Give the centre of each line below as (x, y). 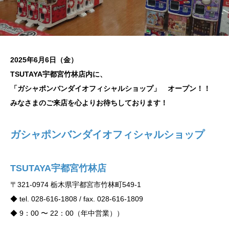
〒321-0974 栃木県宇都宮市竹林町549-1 (76, 185)
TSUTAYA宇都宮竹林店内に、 (59, 74)
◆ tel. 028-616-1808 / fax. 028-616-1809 (77, 199)
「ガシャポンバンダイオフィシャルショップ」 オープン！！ (110, 89)
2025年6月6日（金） (44, 60)
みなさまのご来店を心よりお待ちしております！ (89, 103)
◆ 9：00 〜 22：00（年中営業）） (67, 213)
